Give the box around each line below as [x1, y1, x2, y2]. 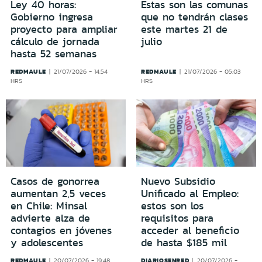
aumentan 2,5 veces [11, 186, 106, 202]
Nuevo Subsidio [141, 174, 215, 189]
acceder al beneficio [141, 223, 239, 239]
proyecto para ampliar [11, 21, 118, 37]
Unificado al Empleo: [141, 186, 239, 202]
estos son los [141, 198, 204, 214]
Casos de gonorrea [11, 174, 99, 189]
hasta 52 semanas [11, 46, 96, 61]
